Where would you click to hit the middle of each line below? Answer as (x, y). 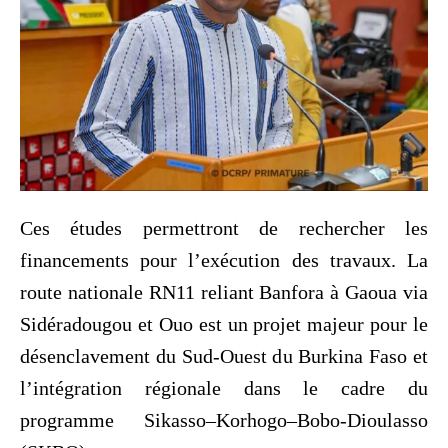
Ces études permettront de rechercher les (224, 227)
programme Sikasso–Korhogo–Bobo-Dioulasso (224, 419)
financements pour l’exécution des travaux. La (224, 259)
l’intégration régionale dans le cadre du (224, 387)
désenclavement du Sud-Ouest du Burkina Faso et (224, 355)
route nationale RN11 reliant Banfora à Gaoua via (224, 291)
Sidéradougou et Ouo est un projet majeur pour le (224, 323)
